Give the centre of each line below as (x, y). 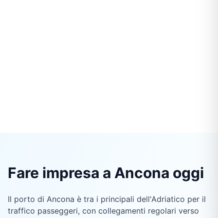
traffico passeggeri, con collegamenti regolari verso (103, 211)
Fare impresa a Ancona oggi (106, 173)
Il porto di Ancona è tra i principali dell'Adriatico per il (107, 199)
